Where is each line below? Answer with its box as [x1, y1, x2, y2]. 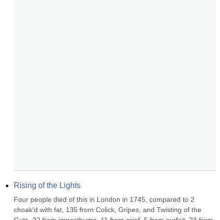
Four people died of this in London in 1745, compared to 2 [14, 195, 194, 203]
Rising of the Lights [14, 181, 81, 190]
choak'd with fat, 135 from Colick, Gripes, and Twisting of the [14, 206, 201, 214]
